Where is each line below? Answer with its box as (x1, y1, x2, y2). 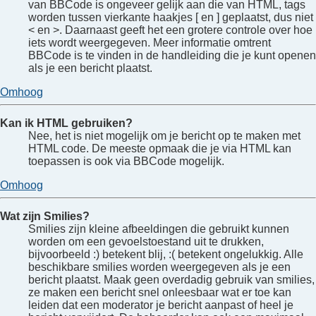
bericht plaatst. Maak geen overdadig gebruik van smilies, (28, 273, 315, 286)
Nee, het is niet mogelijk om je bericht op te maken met (28, 129, 300, 142)
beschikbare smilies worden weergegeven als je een (28, 260, 291, 273)
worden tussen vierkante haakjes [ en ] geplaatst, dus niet (28, 11, 313, 23)
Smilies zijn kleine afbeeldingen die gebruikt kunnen (28, 222, 289, 235)
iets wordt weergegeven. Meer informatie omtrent (28, 36, 271, 49)
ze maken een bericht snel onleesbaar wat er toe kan (28, 286, 291, 298)
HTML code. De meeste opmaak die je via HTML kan (28, 142, 291, 154)
